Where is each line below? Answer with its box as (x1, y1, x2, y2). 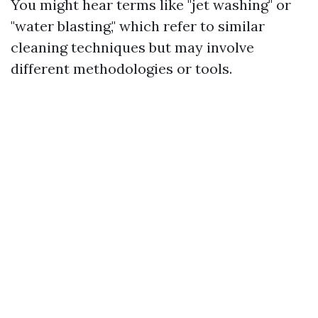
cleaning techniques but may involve (11, 38, 254, 56)
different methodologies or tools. (11, 60, 232, 77)
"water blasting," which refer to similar (11, 17, 265, 35)
